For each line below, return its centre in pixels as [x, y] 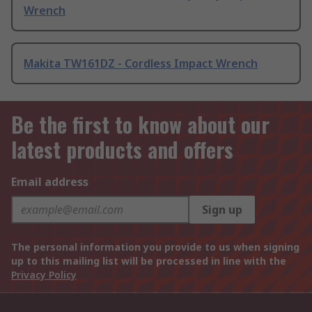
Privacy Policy [44, 275]
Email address [50, 182]
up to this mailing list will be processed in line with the [149, 261]
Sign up [222, 210]
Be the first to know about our [140, 125]
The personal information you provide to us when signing [155, 247]
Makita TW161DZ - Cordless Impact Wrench [141, 64]
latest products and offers [122, 150]
